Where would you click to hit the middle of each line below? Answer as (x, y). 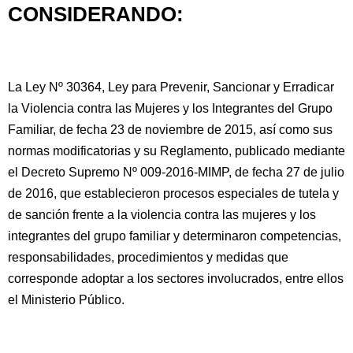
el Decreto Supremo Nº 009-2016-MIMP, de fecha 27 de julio (176, 172)
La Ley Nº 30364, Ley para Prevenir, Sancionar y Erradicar (171, 87)
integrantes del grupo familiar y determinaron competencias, (175, 236)
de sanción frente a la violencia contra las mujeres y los (162, 215)
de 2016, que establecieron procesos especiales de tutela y (173, 193)
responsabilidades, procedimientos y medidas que (148, 257)
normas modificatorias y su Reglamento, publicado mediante (176, 151)
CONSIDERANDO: (96, 14)
